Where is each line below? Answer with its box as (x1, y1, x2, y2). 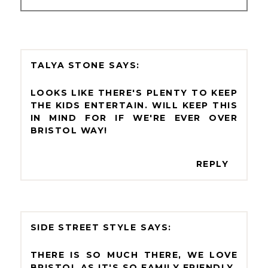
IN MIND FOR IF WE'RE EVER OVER (30, 112, 238, 124)
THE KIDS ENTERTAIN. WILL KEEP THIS (30, 100, 238, 111)
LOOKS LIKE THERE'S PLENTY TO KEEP (30, 87, 238, 99)
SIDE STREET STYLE (30, 222, 137, 233)
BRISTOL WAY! (30, 125, 108, 136)
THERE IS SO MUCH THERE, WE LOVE (30, 249, 238, 261)
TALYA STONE (30, 60, 105, 71)
